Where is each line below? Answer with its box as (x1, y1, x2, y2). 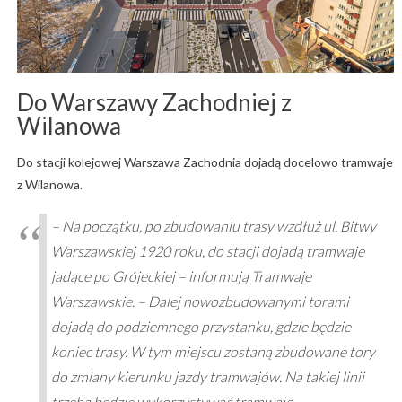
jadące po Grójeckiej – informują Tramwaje (50, 267, 311, 285)
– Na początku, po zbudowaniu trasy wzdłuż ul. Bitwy (50, 217, 376, 235)
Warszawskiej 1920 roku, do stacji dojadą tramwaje (50, 242, 364, 260)
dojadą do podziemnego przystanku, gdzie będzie (50, 318, 351, 336)
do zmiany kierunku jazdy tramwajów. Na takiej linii (50, 368, 364, 386)
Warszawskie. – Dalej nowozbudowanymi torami (50, 293, 349, 310)
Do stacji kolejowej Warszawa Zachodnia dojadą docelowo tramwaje (16, 154, 393, 170)
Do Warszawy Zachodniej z (16, 88, 292, 118)
